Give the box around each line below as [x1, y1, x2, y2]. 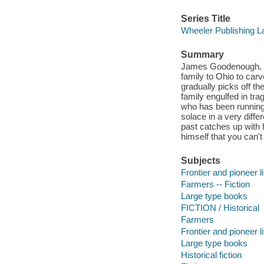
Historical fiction [180, 249, 242, 260]
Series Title [180, 14, 230, 24]
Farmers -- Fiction [180, 179, 250, 189]
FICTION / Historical [180, 202, 259, 213]
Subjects [180, 155, 220, 166]
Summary [180, 49, 224, 60]
